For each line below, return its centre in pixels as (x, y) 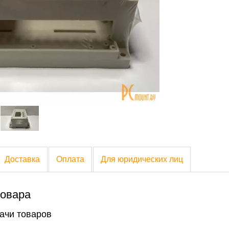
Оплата (70, 159)
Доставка (22, 159)
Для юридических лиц (142, 159)
